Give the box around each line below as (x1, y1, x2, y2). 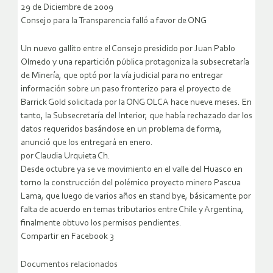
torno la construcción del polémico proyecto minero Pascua (21, 179, 241, 188)
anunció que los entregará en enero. (21, 138, 153, 148)
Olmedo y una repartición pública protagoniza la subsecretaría (21, 58, 249, 68)
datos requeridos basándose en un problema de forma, (21, 125, 222, 135)
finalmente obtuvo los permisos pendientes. (21, 219, 182, 229)
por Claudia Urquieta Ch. (21, 152, 110, 161)
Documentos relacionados (21, 260, 118, 270)
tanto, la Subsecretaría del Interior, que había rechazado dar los (21, 112, 252, 121)
